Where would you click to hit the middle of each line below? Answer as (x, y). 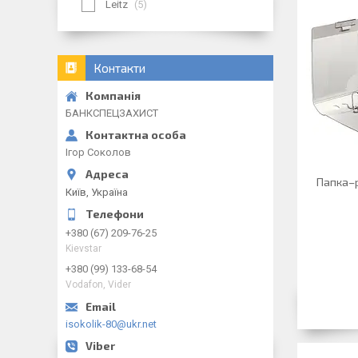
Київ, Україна (97, 192)
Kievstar (84, 248)
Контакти (119, 68)
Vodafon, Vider (98, 284)
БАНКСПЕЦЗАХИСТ (112, 113)
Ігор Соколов (98, 152)
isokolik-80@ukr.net (111, 324)
